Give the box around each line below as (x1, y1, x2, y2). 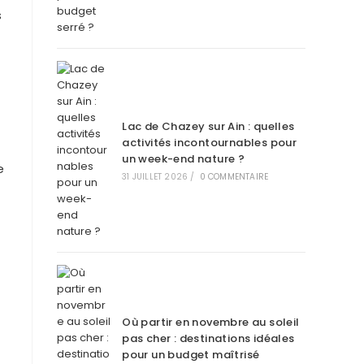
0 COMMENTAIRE (199, 171, 269, 183)
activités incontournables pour (122, 135, 297, 150)
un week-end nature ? (122, 151, 245, 167)
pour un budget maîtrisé (122, 347, 260, 362)
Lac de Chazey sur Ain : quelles (122, 119, 295, 134)
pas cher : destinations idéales (122, 331, 295, 346)
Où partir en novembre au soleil (122, 314, 300, 330)
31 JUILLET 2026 (122, 171, 188, 183)
